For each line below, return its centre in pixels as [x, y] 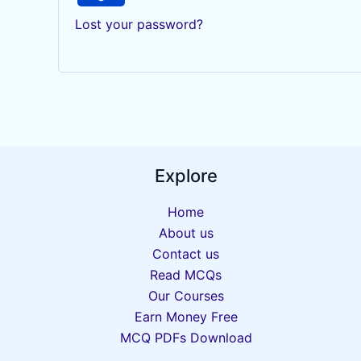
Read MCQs [186, 275]
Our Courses [186, 296]
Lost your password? [139, 25]
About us [186, 233]
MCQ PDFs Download [186, 338]
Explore [186, 175]
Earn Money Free [186, 317]
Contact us [186, 254]
